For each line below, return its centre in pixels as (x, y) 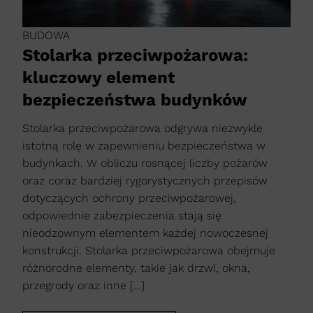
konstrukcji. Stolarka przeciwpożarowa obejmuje (149, 250)
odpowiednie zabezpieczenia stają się (122, 215)
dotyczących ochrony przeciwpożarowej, (129, 198)
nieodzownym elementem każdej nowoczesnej (145, 233)
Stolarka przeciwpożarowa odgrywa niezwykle (143, 128)
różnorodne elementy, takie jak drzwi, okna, (136, 268)
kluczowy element (99, 77)
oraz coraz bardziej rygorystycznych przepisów (145, 180)
